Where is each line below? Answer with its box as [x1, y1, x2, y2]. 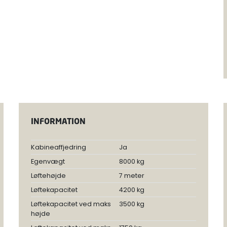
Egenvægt [30, 157, 65, 166]
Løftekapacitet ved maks [30, 199, 111, 208]
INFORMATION [30, 115, 86, 127]
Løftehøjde [30, 171, 66, 180]
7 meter [119, 171, 144, 180]
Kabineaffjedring [30, 142, 86, 152]
